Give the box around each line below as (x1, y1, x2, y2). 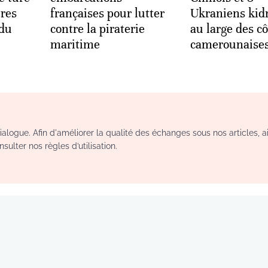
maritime (50, 36, 100, 52)
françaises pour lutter (50, 5, 165, 21)
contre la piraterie (50, 21, 145, 36)
